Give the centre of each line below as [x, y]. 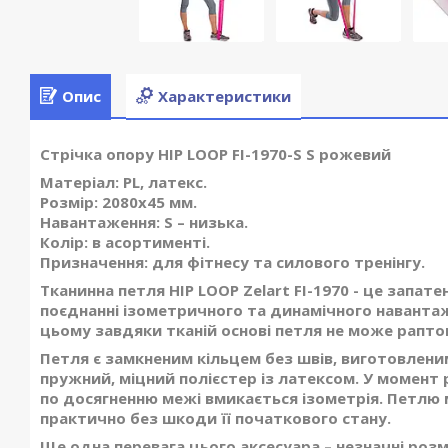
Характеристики [224, 95]
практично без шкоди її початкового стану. [215, 418]
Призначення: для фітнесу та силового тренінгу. [232, 262]
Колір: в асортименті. [125, 242]
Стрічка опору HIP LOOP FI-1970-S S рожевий [215, 154]
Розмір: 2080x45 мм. [118, 202]
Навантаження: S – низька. [144, 222]
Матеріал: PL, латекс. [123, 182]
